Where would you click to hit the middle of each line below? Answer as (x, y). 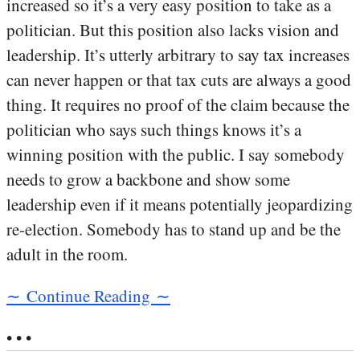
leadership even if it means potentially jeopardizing (180, 204)
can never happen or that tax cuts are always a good (179, 79)
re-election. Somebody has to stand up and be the (174, 229)
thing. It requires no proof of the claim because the (178, 104)
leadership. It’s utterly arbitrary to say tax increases (178, 54)
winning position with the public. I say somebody (176, 154)
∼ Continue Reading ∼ (88, 295)
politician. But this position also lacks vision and (173, 29)
